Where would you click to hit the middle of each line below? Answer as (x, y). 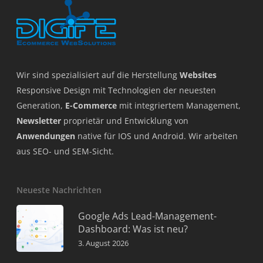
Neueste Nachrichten (59, 190)
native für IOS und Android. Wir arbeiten (156, 136)
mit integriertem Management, (179, 105)
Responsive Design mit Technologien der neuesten (116, 90)
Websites (198, 75)
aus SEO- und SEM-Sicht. (65, 151)
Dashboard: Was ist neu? (133, 229)
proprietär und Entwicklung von (125, 121)
